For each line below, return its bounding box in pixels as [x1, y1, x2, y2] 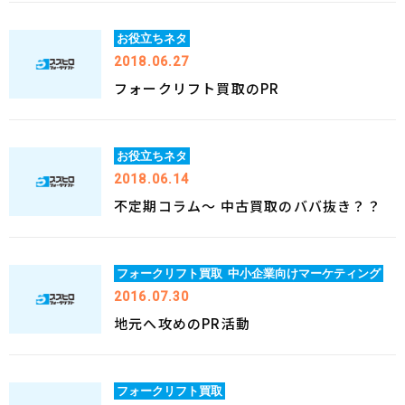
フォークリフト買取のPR [114, 79, 280, 98]
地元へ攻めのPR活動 [114, 314, 251, 333]
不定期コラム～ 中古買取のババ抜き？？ [114, 196, 381, 215]
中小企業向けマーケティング [228, 265, 381, 281]
